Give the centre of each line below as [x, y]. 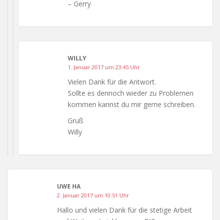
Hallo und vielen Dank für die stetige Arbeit [124, 210]
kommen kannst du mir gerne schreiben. [132, 104]
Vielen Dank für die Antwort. [112, 82]
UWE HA [69, 186]
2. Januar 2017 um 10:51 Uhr [93, 195]
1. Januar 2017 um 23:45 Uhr [104, 67]
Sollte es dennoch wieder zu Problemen [131, 93]
